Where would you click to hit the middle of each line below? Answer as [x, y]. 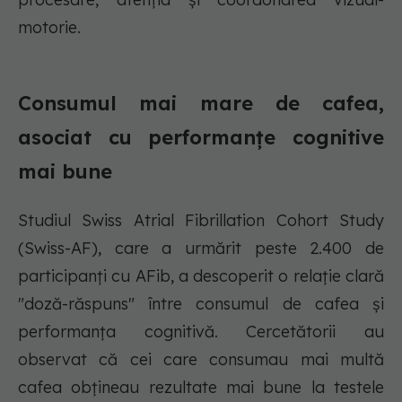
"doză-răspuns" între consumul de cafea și [201, 304]
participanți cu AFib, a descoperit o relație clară [201, 276]
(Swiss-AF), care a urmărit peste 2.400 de [201, 249]
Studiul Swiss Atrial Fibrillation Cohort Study [201, 221]
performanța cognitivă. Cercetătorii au [201, 332]
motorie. [49, 28]
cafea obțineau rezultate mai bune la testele [201, 388]
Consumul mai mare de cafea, [201, 104]
